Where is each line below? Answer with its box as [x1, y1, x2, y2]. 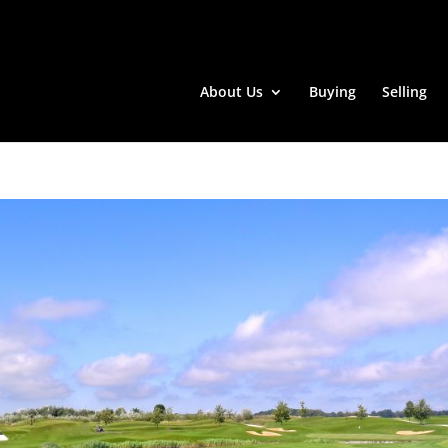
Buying [309, 82, 356, 102]
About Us [200, 82, 263, 102]
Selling [382, 82, 427, 102]
